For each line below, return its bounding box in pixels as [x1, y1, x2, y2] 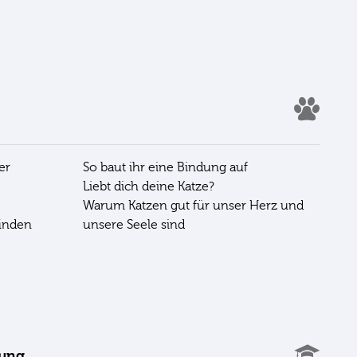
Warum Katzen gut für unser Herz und [83, 198, 304, 213]
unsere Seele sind [83, 217, 185, 232]
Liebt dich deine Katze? [83, 178, 214, 194]
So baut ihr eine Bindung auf [83, 159, 248, 175]
